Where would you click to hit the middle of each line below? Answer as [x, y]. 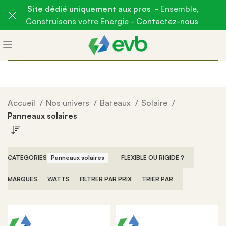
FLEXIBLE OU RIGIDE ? [153, 158]
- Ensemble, [177, 9]
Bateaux [116, 103]
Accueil [22, 103]
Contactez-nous [167, 21]
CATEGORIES [27, 158]
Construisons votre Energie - [80, 21]
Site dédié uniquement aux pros [91, 9]
